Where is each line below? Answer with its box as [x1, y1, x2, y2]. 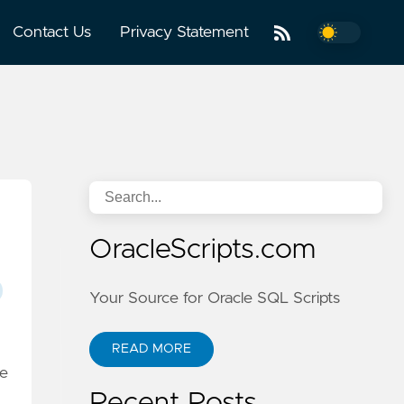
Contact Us [13, 23, 92, 41]
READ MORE [112, 343, 192, 355]
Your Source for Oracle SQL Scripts [89, 290, 341, 307]
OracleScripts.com [89, 236, 317, 263]
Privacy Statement [120, 23, 250, 41]
